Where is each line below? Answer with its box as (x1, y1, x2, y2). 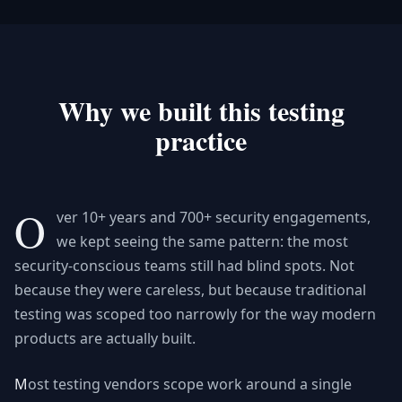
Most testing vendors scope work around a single (14, 374, 28, 394)
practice (155, 120, 247, 160)
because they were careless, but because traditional (14, 280, 366, 300)
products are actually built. (14, 328, 196, 348)
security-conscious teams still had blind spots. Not (14, 256, 354, 275)
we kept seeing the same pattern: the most (57, 232, 348, 251)
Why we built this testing (57, 91, 345, 130)
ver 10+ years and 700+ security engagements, (57, 207, 371, 227)
